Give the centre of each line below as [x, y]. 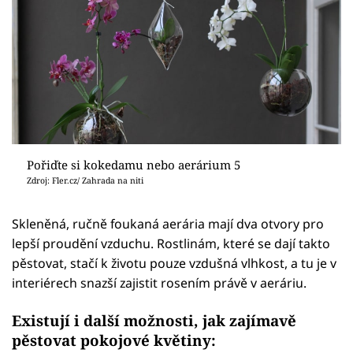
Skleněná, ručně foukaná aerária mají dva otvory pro [168, 223]
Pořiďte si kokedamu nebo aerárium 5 [133, 165]
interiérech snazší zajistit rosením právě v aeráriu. [159, 282]
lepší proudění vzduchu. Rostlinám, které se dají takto [171, 243]
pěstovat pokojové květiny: [114, 340]
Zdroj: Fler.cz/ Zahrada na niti [85, 181]
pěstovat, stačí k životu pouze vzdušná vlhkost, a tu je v [174, 263]
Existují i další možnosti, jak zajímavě [154, 321]
